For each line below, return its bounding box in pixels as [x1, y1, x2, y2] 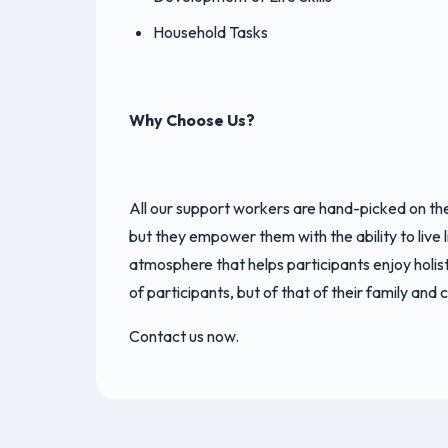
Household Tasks [153, 22, 268, 43]
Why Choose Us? [129, 110, 255, 131]
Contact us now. [129, 326, 239, 347]
